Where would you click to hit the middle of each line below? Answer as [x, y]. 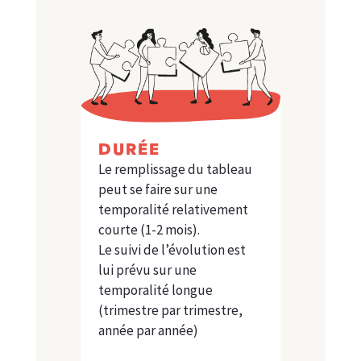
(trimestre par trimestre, [170, 311]
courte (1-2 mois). [149, 230]
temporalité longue [155, 290]
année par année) [148, 331]
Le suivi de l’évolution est [172, 250]
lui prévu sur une [147, 270]
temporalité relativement [173, 210]
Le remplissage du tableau [175, 170]
